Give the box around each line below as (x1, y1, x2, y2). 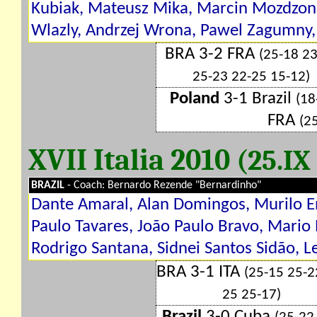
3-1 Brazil (219, 90, 296, 108)
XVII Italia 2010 (28, 143, 236, 177)
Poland (169, 90, 219, 108)
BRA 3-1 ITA (156, 263, 244, 281)
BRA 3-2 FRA (165, 45, 259, 63)
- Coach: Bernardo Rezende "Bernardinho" (67, 180, 261, 191)
